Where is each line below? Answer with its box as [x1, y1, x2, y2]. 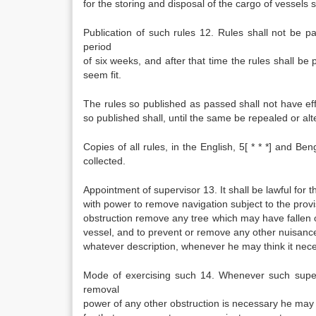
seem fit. [83, 69, 121, 80]
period [83, 41, 111, 52]
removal [83, 284, 119, 295]
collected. [83, 155, 126, 166]
